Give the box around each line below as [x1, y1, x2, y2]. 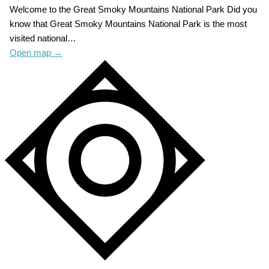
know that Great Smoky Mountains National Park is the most [9, 19, 247, 29]
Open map [9, 48, 53, 58]
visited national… [9, 34, 76, 44]
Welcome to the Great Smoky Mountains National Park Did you [9, 5, 257, 15]
